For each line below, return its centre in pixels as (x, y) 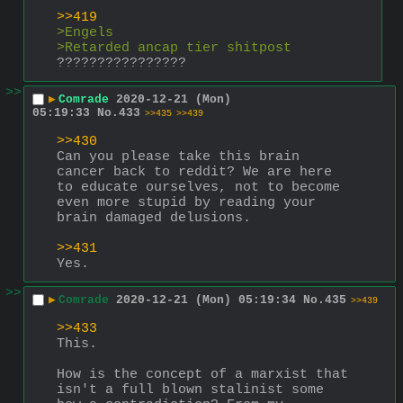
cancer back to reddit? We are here (194, 172)
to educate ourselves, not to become (198, 187)
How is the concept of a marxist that (202, 374)
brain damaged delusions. (154, 218)
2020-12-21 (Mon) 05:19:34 (206, 300)
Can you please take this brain (178, 157)
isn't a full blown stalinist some (190, 390)
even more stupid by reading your (186, 202)
